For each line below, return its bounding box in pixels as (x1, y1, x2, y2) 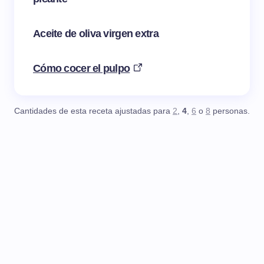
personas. (210, 107, 250, 116)
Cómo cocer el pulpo (33, 62, 130, 75)
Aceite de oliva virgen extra (33, 28, 159, 40)
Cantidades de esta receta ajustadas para (14, 107, 173, 116)
